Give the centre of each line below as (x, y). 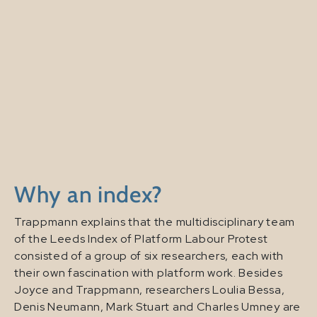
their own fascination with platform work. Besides (149, 273)
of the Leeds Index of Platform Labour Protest (141, 239)
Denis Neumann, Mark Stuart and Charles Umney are (157, 307)
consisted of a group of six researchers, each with (149, 256)
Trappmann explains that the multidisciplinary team (155, 222)
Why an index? (89, 195)
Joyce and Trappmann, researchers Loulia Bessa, (150, 290)
